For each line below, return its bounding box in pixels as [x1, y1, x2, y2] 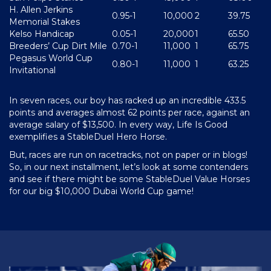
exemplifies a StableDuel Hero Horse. [9, 131, 167, 142]
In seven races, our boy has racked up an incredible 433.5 [9, 94, 246, 106]
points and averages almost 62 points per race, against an [9, 106, 250, 118]
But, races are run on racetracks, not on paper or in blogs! [9, 149, 247, 160]
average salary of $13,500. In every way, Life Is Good [9, 119, 227, 130]
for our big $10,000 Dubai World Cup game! [9, 185, 194, 197]
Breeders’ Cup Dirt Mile [9, 40, 107, 51]
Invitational [9, 64, 56, 76]
